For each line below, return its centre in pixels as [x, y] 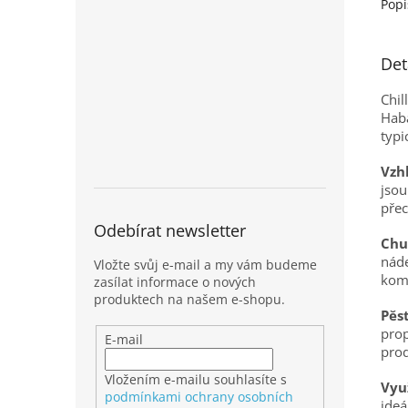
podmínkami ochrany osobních [199, 396]
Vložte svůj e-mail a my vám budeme [205, 265]
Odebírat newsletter [170, 230]
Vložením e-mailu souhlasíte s [195, 379]
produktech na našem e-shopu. [189, 299]
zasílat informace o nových [175, 282]
